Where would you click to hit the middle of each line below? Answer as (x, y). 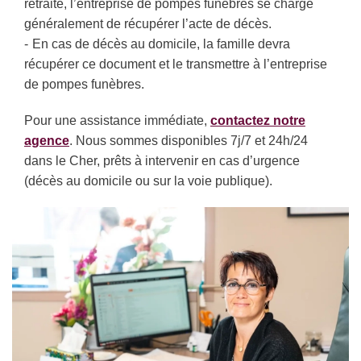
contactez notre (258, 120)
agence (47, 140)
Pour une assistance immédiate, (117, 120)
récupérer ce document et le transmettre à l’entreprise (176, 64)
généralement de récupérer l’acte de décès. (148, 23)
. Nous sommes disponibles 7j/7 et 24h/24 (189, 140)
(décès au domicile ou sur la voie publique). (148, 180)
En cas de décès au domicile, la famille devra (161, 44)
